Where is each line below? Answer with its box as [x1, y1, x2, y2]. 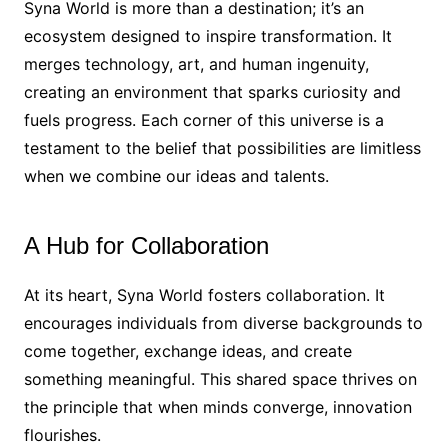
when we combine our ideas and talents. [23, 166, 329, 187]
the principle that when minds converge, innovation [23, 397, 412, 418]
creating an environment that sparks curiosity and [23, 82, 401, 103]
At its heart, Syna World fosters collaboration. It [23, 285, 385, 306]
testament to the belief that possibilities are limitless [23, 138, 421, 159]
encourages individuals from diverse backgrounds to [23, 313, 423, 334]
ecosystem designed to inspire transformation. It [23, 26, 392, 47]
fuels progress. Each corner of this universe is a [23, 110, 384, 131]
